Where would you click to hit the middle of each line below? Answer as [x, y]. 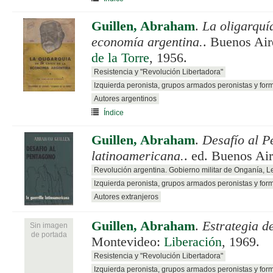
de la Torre [120, 58]
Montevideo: [128, 242]
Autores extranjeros [126, 197]
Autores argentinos [125, 98]
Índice [114, 112]
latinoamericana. [138, 156]
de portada [49, 234]
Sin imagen [49, 225]
